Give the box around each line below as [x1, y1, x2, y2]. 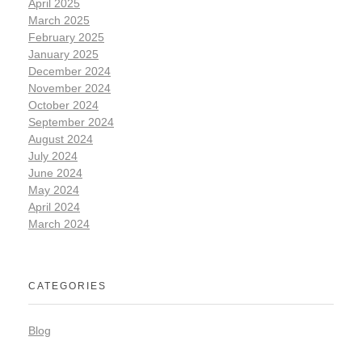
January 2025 [28, 47, 99, 61]
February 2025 [28, 30, 104, 44]
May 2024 [28, 183, 79, 196]
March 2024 [28, 217, 90, 230]
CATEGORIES [28, 280, 107, 292]
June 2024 [28, 166, 82, 179]
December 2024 [28, 64, 111, 78]
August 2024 [28, 132, 93, 145]
